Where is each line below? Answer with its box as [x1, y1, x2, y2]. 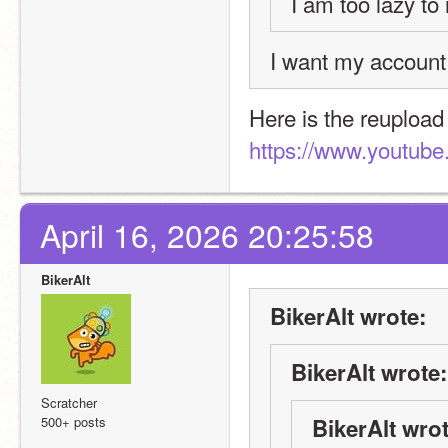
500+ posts [41, 412, 106, 431]
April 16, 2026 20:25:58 [40, 212, 374, 257]
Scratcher [41, 393, 97, 412]
